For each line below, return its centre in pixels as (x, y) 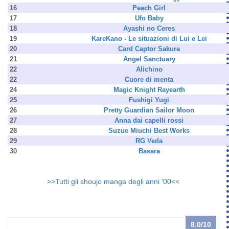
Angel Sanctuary (149, 59)
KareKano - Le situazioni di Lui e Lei (149, 39)
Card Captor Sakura (149, 49)
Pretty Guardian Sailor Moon (149, 110)
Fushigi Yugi (149, 100)
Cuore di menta (149, 80)
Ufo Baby (149, 18)
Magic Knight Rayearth (149, 90)
